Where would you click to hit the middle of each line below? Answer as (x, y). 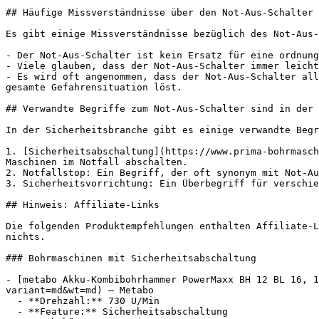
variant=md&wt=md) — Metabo (80, 290)
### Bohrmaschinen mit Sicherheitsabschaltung (131, 258)
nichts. (26, 237)
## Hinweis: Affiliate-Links (83, 205)
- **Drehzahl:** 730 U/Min (11, 301)
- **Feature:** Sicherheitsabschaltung (11, 312)
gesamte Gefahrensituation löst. (94, 87)
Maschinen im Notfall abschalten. (97, 162)
